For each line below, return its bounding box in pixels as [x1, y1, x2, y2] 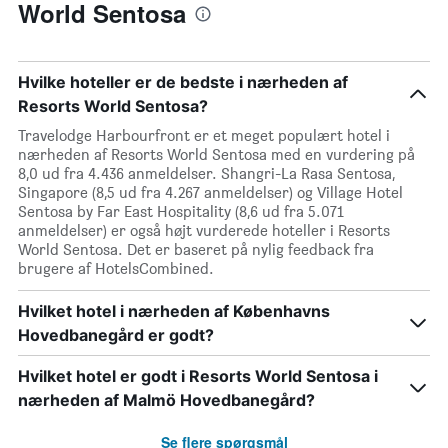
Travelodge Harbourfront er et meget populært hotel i [18, 126, 390, 146]
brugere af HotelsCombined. [18, 259, 214, 279]
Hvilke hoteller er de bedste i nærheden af [18, 72, 348, 93]
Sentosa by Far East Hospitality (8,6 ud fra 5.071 [18, 202, 344, 222]
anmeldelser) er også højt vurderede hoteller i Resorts [18, 221, 390, 241]
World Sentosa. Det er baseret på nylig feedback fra [18, 240, 374, 260]
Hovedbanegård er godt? [18, 325, 214, 346]
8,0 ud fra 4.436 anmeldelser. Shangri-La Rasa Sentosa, [18, 164, 395, 184]
